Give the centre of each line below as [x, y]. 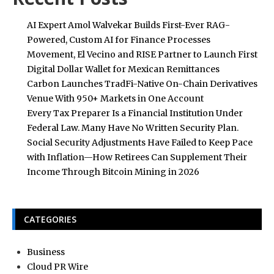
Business [46, 252]
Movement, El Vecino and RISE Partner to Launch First [142, 54]
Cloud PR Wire [57, 266]
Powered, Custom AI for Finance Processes [119, 39]
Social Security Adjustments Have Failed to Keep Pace [140, 142]
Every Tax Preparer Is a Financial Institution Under [135, 113]
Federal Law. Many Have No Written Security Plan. [133, 128]
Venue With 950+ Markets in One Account [115, 98]
